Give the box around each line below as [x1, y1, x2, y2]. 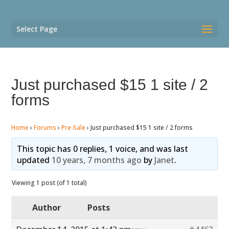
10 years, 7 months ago [51, 154, 142, 166]
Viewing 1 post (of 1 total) [12, 178, 87, 187]
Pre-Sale [61, 123, 86, 132]
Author [32, 202, 61, 213]
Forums [34, 123, 57, 132]
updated [16, 154, 52, 166]
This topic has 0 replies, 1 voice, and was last [16, 143, 188, 154]
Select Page [16, 24, 58, 34]
